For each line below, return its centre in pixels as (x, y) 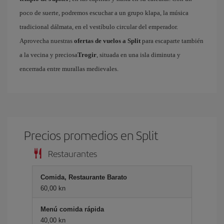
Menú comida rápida (72, 209)
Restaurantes (72, 153)
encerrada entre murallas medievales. (69, 69)
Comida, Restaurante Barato (84, 177)
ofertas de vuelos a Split (107, 41)
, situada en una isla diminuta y (138, 55)
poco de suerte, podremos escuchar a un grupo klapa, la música (104, 13)
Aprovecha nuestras (47, 41)
